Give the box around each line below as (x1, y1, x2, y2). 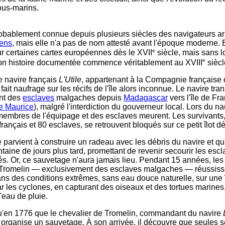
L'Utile (59, 75, 81, 84)
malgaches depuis (54, 93, 124, 102)
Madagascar (124, 93, 168, 102)
